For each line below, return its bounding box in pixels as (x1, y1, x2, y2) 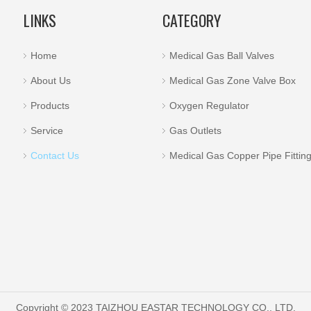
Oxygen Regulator (169, 100, 249, 111)
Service (31, 125, 63, 136)
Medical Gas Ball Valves (169, 50, 274, 61)
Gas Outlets (169, 125, 221, 136)
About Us (31, 75, 71, 86)
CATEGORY (162, 9, 221, 31)
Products (31, 100, 69, 111)
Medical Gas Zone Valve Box (169, 75, 296, 86)
